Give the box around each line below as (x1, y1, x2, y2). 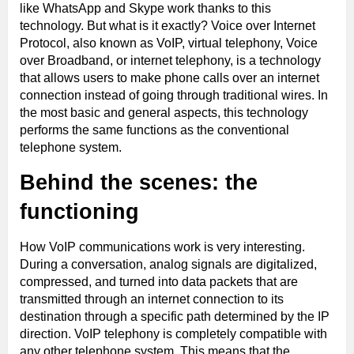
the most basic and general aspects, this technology (20, 105, 308, 119)
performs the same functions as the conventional (20, 122, 289, 137)
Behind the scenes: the (20, 170, 258, 194)
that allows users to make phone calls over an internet (20, 70, 319, 85)
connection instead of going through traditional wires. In (20, 88, 328, 102)
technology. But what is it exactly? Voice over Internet (20, 18, 315, 32)
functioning (20, 199, 139, 224)
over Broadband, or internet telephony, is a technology (20, 53, 321, 67)
